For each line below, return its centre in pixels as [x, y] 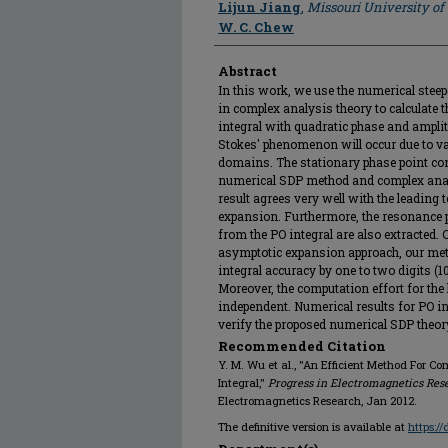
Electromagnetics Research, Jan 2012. [317, 400]
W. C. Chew [256, 27]
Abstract [247, 71]
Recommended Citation [302, 346]
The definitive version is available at [313, 426]
